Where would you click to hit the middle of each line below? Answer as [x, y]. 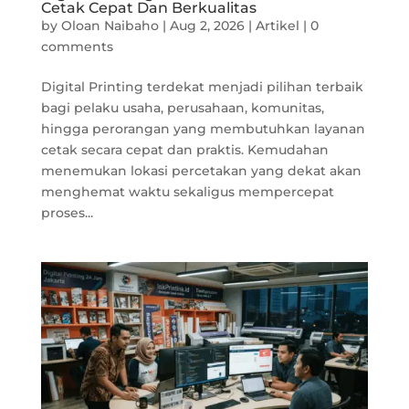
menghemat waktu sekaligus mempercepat [187, 192]
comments [77, 47]
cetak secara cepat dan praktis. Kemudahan [184, 150]
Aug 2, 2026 [207, 26]
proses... [67, 213]
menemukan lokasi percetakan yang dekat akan [201, 171]
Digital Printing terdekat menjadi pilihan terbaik [202, 87]
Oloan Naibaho [110, 26]
